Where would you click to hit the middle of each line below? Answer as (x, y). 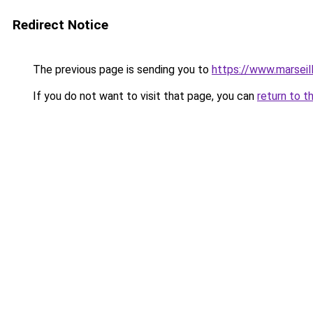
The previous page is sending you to (121, 70)
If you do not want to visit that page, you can (144, 96)
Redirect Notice (60, 25)
